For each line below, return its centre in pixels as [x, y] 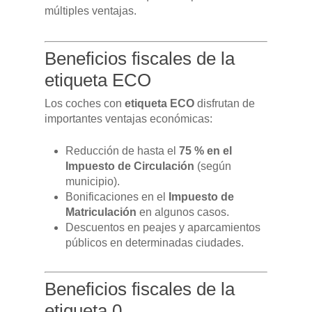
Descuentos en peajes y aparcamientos [163, 227]
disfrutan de [225, 103]
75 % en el [205, 150]
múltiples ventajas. [91, 10]
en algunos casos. [183, 212]
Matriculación [101, 212]
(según [213, 166]
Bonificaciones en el [117, 196]
